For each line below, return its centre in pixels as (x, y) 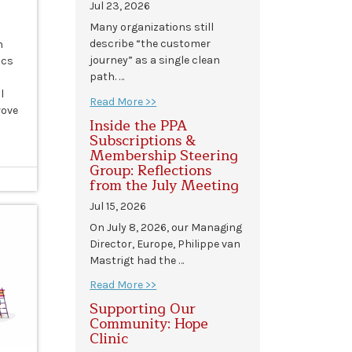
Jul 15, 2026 (118, 206)
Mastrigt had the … (137, 260)
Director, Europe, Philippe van (165, 244)
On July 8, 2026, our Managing (166, 227)
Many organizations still (152, 27)
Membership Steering (164, 155)
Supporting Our (143, 309)
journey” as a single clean (155, 60)
